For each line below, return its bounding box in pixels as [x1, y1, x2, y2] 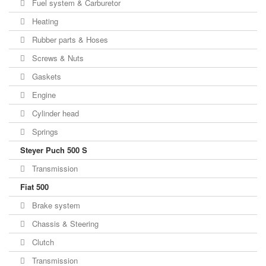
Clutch [30, 236, 54, 248]
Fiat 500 [20, 181, 49, 193]
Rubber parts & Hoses [30, 34, 108, 46]
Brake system [30, 199, 80, 211]
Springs [30, 126, 58, 138]
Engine [30, 89, 56, 101]
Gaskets [30, 71, 61, 83]
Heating [30, 15, 58, 27]
